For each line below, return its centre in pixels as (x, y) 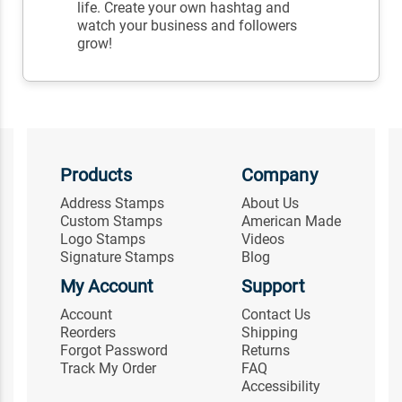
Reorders (87, 333)
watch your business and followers (188, 26)
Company (280, 175)
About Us (271, 204)
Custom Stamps (111, 222)
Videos (263, 240)
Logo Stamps (102, 240)
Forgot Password (114, 351)
